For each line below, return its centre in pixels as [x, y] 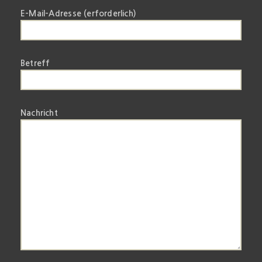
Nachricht [39, 113]
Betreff [35, 63]
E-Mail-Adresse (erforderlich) [79, 13]
